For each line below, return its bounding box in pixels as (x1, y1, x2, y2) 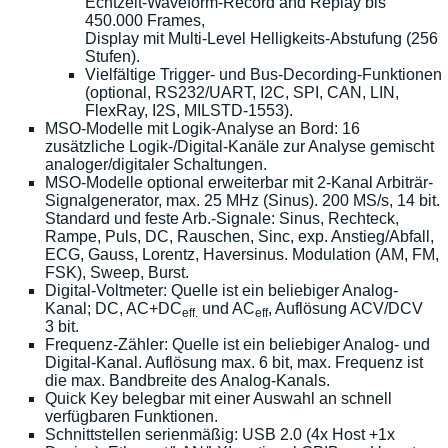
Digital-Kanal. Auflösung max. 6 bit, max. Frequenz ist (45, 354, 423, 372)
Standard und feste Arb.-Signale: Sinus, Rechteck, (45, 210, 399, 228)
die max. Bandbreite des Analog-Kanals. (45, 372, 330, 390)
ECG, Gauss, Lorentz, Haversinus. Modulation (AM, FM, (45, 246, 439, 264)
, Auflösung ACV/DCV (268, 300, 423, 318)
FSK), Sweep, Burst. (45, 264, 189, 282)
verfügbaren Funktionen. (45, 408, 218, 426)
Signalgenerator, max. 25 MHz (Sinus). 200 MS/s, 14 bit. (45, 192, 440, 210)
